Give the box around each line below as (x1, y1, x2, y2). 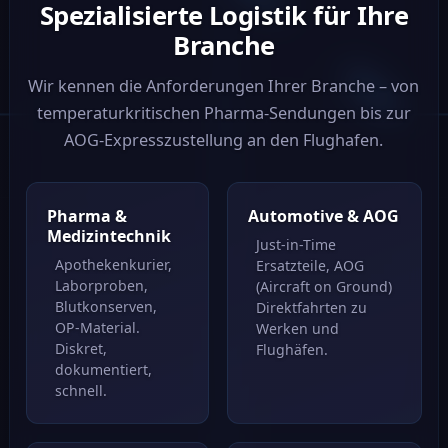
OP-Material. (54, 317, 140, 337)
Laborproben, (54, 275, 148, 295)
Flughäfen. (256, 339, 329, 359)
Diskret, (54, 338, 107, 358)
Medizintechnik (46, 224, 171, 247)
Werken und (256, 318, 340, 338)
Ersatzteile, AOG (256, 255, 365, 275)
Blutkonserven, (54, 296, 157, 316)
